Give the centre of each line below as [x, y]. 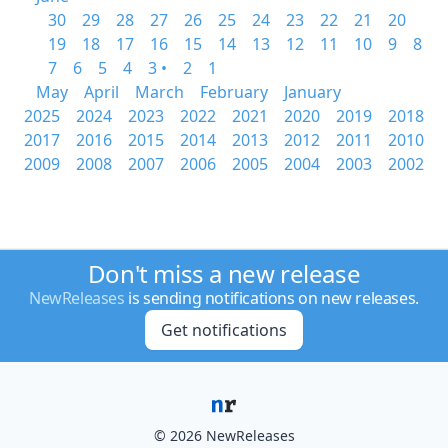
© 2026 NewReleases [224, 435]
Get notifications [223, 330]
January [312, 92]
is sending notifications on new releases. [271, 298]
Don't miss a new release [224, 273]
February [234, 92]
